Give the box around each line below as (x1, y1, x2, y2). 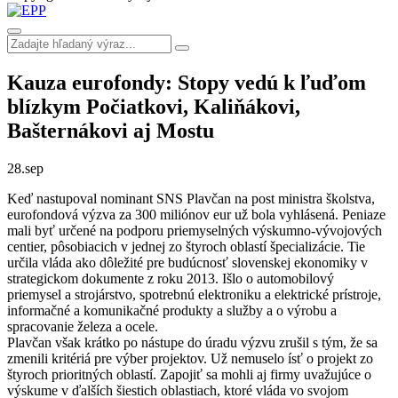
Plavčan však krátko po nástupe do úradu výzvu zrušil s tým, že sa (7, 334, 378, 350)
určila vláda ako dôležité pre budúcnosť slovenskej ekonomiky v (7, 254, 368, 270)
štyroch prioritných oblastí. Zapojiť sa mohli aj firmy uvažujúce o (7, 366, 371, 382)
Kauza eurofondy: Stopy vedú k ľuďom (7, 70, 366, 94)
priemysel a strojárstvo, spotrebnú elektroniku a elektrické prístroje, (7, 286, 381, 302)
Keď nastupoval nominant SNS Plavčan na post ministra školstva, (7, 190, 375, 206)
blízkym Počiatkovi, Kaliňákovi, (7, 94, 300, 118)
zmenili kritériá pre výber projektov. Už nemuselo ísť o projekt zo (7, 350, 373, 366)
